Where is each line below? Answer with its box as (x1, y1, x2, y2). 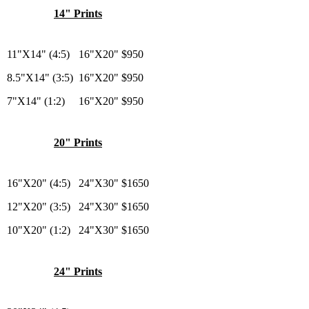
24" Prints (54, 265, 102, 277)
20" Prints (54, 136, 102, 148)
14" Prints (54, 7, 102, 19)
